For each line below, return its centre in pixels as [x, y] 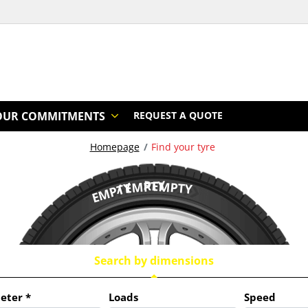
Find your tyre [183, 147]
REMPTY [168, 187]
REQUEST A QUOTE [178, 115]
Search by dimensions [154, 261]
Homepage [114, 147]
